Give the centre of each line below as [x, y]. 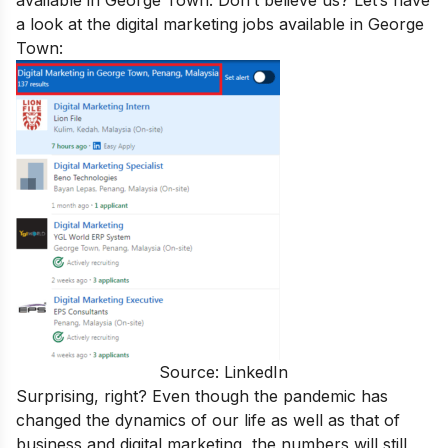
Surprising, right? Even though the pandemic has [202, 396]
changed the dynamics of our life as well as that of [208, 420]
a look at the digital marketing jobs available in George [220, 24]
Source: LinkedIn [224, 372]
